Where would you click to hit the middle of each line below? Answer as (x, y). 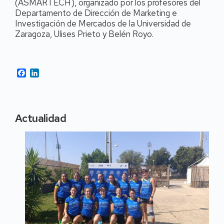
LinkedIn (53, 72)
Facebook (43, 72)
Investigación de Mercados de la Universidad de (103, 23)
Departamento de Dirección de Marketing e (96, 13)
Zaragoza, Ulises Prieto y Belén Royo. (84, 34)
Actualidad (40, 118)
